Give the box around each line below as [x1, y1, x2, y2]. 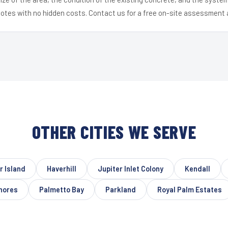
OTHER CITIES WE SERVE [32, 121, 196, 142]
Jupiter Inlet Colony [97, 164, 163, 173]
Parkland [105, 185, 136, 194]
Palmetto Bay [39, 185, 84, 194]
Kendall [184, 164, 210, 173]
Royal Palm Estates [157, 185, 222, 194]
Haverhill [46, 164, 76, 173]
